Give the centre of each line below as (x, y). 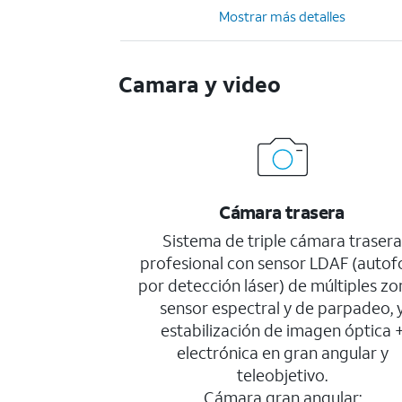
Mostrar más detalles (283, 16)
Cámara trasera (282, 212)
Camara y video (200, 84)
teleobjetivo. (283, 375)
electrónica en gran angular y (282, 353)
